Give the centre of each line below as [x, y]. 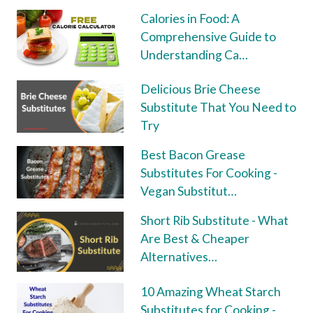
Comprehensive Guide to [208, 36]
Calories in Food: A [190, 18]
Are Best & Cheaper [195, 239]
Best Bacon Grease [192, 155]
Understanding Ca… [194, 54]
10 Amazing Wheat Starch [210, 292]
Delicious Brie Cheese [200, 89]
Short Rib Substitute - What [214, 221]
